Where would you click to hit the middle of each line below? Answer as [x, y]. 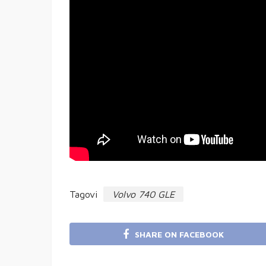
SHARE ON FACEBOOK [179, 234]
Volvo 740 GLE [143, 194]
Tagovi [83, 194]
